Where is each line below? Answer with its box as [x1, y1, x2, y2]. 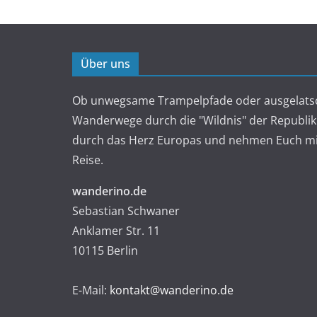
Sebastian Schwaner [72, 202, 180, 219]
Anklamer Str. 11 [72, 222, 160, 238]
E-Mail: [72, 282, 110, 298]
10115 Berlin [72, 242, 138, 258]
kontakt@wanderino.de [110, 282, 234, 298]
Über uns [81, 55, 130, 71]
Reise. [72, 151, 103, 168]
